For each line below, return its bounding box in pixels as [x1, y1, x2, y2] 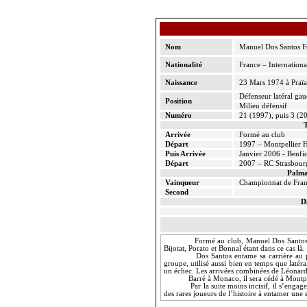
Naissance [164, 79, 197, 86]
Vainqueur [164, 179, 199, 186]
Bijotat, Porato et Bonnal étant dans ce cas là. [163, 245, 305, 253]
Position [164, 97, 192, 105]
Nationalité [164, 61, 202, 69]
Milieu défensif [238, 102, 287, 110]
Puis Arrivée [164, 150, 206, 158]
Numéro [164, 112, 192, 119]
